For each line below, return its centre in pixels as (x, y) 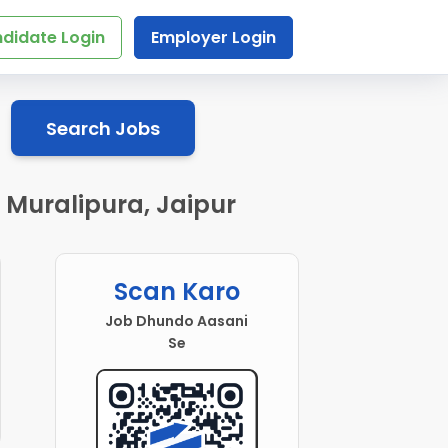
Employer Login (213, 37)
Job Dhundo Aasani (177, 321)
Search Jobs (102, 128)
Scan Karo (176, 292)
